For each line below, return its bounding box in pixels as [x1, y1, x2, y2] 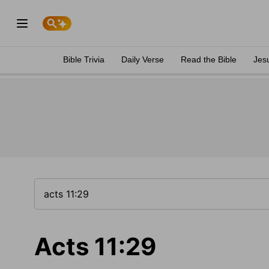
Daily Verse [121, 55, 164, 64]
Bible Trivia [63, 55, 104, 64]
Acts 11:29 [34, 232, 156, 261]
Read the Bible [181, 55, 237, 64]
